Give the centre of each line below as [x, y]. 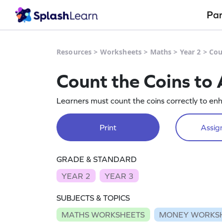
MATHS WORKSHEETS [103, 214]
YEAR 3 [119, 176]
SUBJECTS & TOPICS [93, 198]
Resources [74, 52]
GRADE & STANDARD [97, 159]
